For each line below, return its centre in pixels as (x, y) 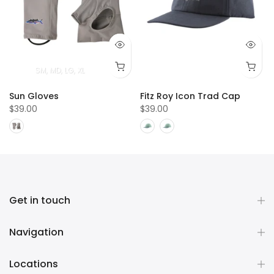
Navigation (36, 232)
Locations (34, 264)
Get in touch (40, 200)
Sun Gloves (34, 96)
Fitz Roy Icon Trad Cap (190, 96)
